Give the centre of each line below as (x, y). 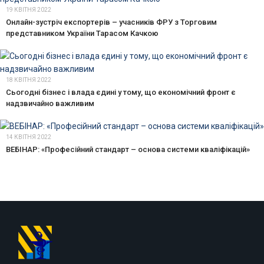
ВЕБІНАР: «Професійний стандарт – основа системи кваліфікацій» (128, 149)
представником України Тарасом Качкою (82, 33)
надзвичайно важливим (50, 103)
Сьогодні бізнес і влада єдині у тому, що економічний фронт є (121, 92)
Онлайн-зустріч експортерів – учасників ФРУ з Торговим (111, 22)
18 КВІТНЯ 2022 (29, 80)
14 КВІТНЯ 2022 (29, 137)
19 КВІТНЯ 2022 (29, 9)
